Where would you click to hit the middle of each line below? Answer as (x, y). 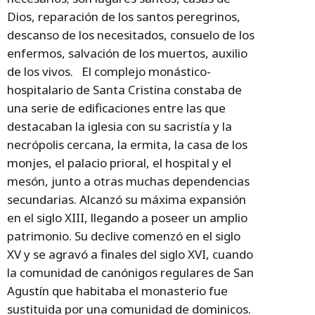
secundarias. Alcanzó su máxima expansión (127, 200)
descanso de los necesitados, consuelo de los (131, 35)
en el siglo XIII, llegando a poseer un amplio (127, 218)
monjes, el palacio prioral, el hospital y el (119, 163)
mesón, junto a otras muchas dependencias (128, 181)
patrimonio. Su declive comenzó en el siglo (124, 236)
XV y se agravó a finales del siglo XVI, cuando (130, 255)
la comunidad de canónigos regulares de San (130, 273)
